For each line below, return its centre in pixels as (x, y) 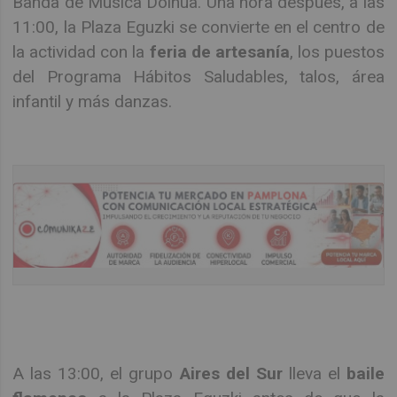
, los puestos (337, 51)
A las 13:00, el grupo (96, 373)
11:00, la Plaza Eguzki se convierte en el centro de (198, 27)
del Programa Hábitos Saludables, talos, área (198, 76)
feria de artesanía (219, 51)
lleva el (314, 373)
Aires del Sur (231, 373)
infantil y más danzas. (93, 101)
